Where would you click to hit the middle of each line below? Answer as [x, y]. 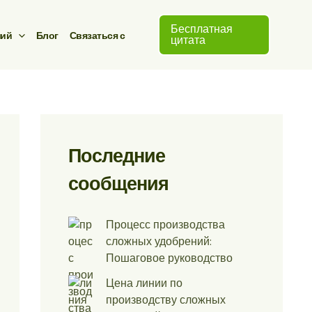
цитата [188, 40]
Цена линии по [144, 283]
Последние [117, 156]
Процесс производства [165, 225]
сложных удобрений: [159, 242]
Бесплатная [202, 29]
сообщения [118, 184]
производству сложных [166, 300]
